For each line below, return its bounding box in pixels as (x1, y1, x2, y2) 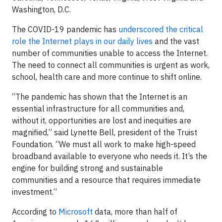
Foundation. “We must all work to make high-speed (12, 139, 196, 149)
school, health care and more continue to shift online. (12, 71, 202, 82)
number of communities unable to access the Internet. (12, 48, 208, 58)
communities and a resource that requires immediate (12, 174, 201, 185)
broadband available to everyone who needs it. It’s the (12, 151, 207, 161)
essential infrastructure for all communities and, (12, 103, 184, 113)
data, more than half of (93, 206, 177, 217)
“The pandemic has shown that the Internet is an (12, 91, 187, 102)
